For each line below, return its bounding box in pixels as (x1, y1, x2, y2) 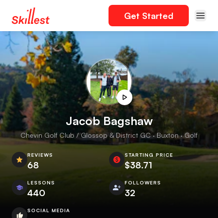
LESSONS (27, 180, 55, 185)
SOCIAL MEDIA (27, 207, 70, 213)
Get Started (124, 10, 173, 21)
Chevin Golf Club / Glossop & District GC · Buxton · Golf (20, 131, 198, 139)
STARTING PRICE (125, 152, 173, 158)
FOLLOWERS (125, 180, 161, 185)
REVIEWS (27, 152, 53, 158)
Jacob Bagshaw (65, 113, 153, 128)
